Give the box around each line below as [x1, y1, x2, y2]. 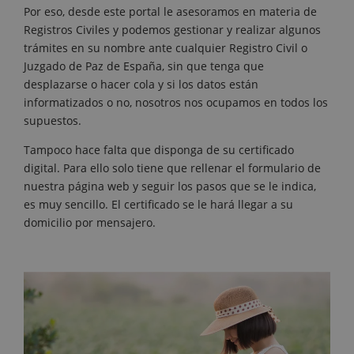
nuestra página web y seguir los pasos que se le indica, [24, 179, 316, 194]
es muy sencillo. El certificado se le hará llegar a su [24, 197, 293, 213]
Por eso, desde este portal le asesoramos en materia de [24, 4, 317, 20]
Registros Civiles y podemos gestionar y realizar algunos [24, 22, 321, 38]
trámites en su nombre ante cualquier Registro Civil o [24, 40, 307, 56]
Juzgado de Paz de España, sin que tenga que [24, 58, 264, 74]
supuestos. [24, 113, 81, 129]
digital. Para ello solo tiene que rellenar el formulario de [24, 160, 321, 176]
